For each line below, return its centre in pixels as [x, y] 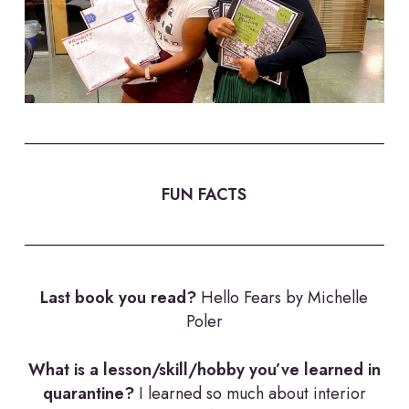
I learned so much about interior [250, 394]
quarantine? [88, 394]
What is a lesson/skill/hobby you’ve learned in [204, 370]
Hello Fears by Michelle [283, 298]
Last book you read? [119, 298]
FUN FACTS [204, 195]
